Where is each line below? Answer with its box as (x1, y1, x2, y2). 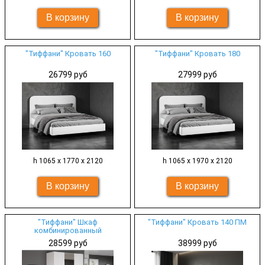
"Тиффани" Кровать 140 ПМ (148, 218, 247, 227)
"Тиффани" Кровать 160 (25, 49, 111, 58)
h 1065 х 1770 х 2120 (33, 157, 103, 165)
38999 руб (177, 238, 217, 248)
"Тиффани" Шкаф (38, 218, 98, 227)
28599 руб (48, 238, 88, 248)
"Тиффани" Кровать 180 (154, 49, 240, 58)
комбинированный (34, 226, 102, 235)
